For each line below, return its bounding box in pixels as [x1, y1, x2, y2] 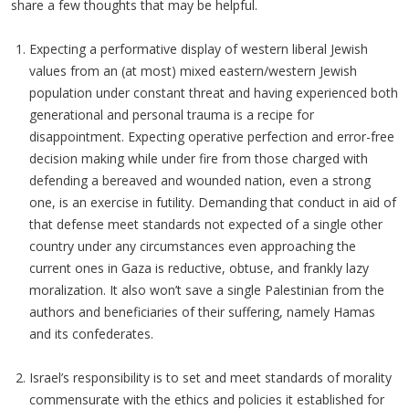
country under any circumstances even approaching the [29, 237, 356, 255]
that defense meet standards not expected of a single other [29, 215, 383, 233]
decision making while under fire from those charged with [29, 150, 368, 167]
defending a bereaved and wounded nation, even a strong [29, 172, 371, 189]
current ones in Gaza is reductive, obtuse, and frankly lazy [29, 259, 369, 277]
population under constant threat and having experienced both [29, 84, 398, 101]
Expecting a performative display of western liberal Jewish [29, 40, 368, 58]
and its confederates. [29, 325, 153, 342]
